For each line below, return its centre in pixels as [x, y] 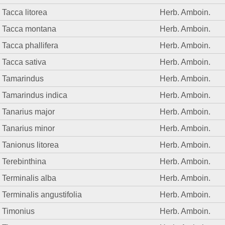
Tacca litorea [25, 12]
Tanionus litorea [31, 145]
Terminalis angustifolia [42, 195]
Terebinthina [24, 161]
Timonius [19, 211]
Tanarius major [29, 112]
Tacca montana [29, 29]
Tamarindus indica [35, 95]
